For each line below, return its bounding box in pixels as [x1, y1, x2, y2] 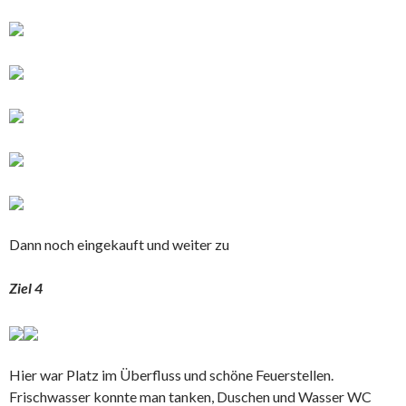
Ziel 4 [9, 278, 43, 296]
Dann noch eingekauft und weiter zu [9, 235, 229, 253]
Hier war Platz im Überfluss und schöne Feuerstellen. [9, 365, 333, 383]
